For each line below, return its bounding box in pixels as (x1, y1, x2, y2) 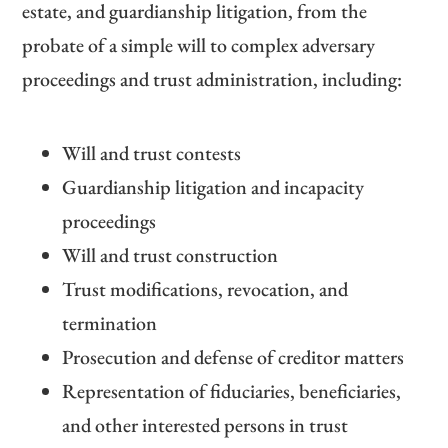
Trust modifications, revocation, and (62, 276, 349, 303)
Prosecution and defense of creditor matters (62, 344, 405, 371)
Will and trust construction (62, 242, 279, 269)
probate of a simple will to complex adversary (22, 32, 376, 59)
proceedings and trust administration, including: (22, 66, 403, 93)
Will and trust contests (62, 140, 242, 167)
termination (62, 310, 158, 337)
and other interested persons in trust (62, 412, 349, 439)
